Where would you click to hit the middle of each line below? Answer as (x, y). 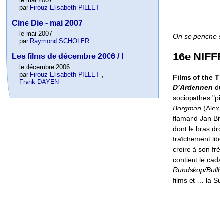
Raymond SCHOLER (60, 41)
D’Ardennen (193, 87)
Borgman (187, 108)
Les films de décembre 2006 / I (68, 56)
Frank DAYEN (39, 82)
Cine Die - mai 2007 (47, 23)
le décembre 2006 (45, 67)
